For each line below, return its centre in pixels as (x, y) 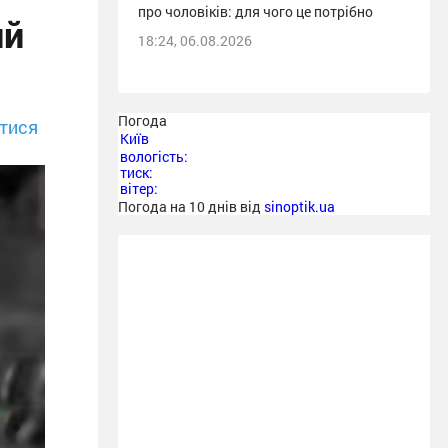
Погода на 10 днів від (191, 206)
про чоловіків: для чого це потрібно (255, 11)
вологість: (154, 156)
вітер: (139, 188)
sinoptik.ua (299, 206)
